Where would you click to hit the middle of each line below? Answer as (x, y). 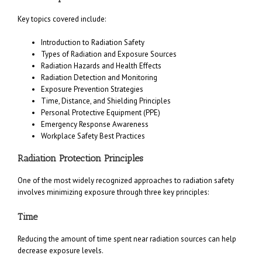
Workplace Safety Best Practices (93, 136)
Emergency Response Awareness (95, 125)
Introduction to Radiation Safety (93, 43)
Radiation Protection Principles (80, 158)
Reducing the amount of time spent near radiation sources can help (127, 239)
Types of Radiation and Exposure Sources (109, 54)
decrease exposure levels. (61, 251)
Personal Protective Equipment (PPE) (101, 113)
